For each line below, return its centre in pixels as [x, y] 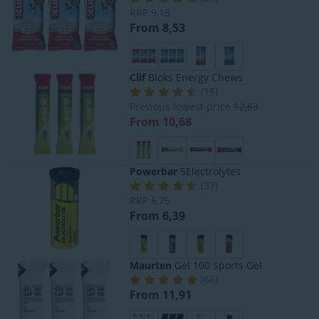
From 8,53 [157, 27]
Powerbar [153, 171]
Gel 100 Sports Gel [217, 265]
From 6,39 [157, 215]
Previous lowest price [182, 106]
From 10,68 [161, 121]
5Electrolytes [209, 171]
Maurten [151, 265]
